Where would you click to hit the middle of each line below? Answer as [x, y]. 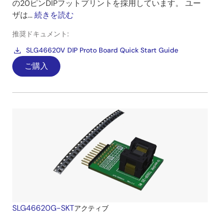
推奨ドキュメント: [41, 34]
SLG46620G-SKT [43, 208]
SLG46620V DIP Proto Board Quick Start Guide [102, 50]
